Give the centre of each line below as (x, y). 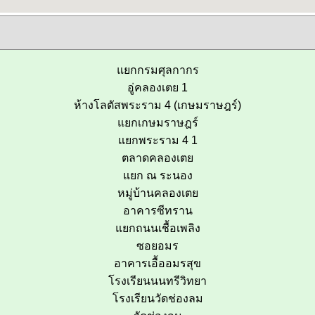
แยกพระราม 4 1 (157, 140)
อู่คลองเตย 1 (157, 88)
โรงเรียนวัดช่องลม (157, 298)
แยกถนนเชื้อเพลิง (157, 228)
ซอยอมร (157, 246)
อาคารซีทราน (157, 211)
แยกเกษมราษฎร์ (157, 123)
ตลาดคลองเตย (157, 158)
